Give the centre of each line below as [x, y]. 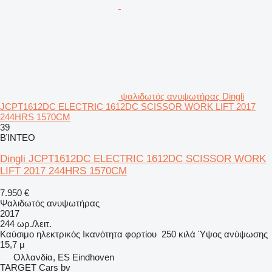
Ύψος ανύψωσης [233, 234]
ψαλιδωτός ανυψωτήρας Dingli [182, 96]
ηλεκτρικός [58, 234]
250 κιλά [178, 234]
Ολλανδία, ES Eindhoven [64, 257]
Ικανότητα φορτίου [120, 234]
